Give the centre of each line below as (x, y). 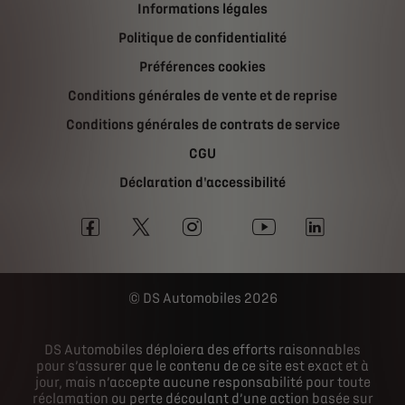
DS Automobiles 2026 (210, 298)
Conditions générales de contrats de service (202, 124)
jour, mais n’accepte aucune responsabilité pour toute (202, 382)
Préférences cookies (202, 66)
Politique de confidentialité (202, 38)
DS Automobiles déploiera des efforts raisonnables (202, 349)
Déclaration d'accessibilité (202, 182)
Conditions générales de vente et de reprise (202, 95)
